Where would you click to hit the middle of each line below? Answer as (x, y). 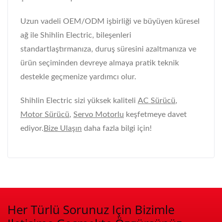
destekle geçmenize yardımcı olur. (78, 77)
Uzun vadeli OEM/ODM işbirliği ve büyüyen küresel (110, 21)
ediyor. (32, 128)
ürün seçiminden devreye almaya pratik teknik (100, 63)
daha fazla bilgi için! (117, 128)
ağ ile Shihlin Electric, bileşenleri (76, 35)
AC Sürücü (157, 100)
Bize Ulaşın (63, 128)
